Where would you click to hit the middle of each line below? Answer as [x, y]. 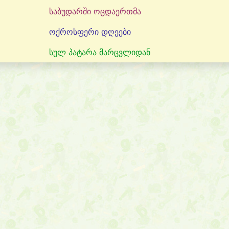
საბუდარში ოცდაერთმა [95, 11]
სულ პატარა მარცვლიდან [100, 52]
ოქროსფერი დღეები [90, 32]
